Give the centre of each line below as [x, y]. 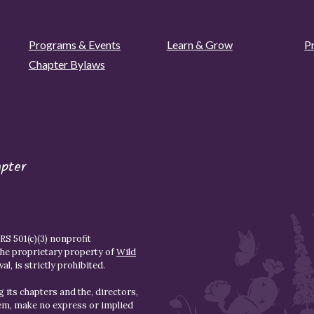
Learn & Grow [199, 45]
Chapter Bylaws [67, 64]
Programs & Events [74, 45]
